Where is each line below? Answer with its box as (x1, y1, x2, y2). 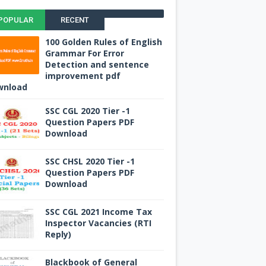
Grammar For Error (45, 47, 124, 59)
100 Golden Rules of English (45, 36, 162, 47)
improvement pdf (45, 69, 121, 81)
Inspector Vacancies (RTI (45, 217, 151, 229)
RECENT (60, 15, 89, 24)
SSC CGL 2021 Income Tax (45, 205, 152, 217)
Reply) (45, 228, 71, 240)
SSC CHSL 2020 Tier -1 (45, 155, 135, 167)
